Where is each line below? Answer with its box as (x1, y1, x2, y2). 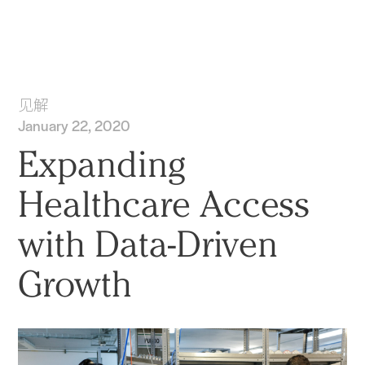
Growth (18, 262, 133, 306)
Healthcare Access (18, 182, 310, 226)
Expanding (18, 143, 187, 187)
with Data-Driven (18, 222, 279, 266)
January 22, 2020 (18, 115, 131, 137)
